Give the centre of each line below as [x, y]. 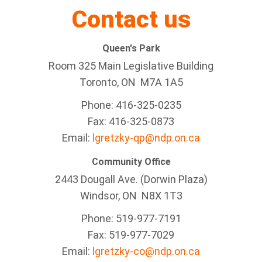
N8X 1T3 [162, 196]
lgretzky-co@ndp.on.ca [146, 251]
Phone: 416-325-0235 [131, 105]
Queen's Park [131, 48]
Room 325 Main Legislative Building [131, 66]
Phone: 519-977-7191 [131, 218]
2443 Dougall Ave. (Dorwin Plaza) [131, 179]
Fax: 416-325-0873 [131, 121]
